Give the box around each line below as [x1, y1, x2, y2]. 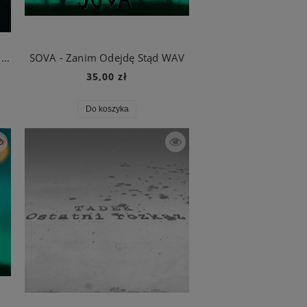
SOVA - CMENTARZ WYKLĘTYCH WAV [1, 50, 10, 64]
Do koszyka [85, 103, 129, 114]
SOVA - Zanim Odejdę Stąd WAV [29, 50, 185, 64]
